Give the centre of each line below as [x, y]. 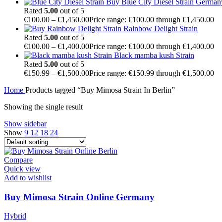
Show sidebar [25, 124]
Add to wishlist [28, 178]
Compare [18, 160]
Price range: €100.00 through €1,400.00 [152, 47]
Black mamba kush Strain [154, 55]
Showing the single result [43, 107]
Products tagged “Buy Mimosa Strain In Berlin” [100, 90]
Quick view [22, 169]
